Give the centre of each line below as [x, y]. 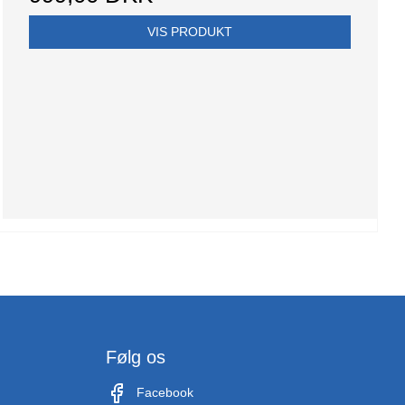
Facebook [165, 393]
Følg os [136, 358]
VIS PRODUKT [189, 32]
